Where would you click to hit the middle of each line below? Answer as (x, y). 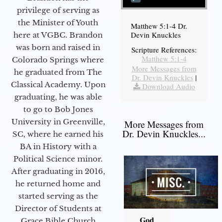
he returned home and (58, 183)
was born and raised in (58, 47)
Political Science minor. (58, 159)
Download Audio (168, 86)
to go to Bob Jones (58, 109)
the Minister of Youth (58, 22)
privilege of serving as (58, 10)
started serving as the (58, 196)
